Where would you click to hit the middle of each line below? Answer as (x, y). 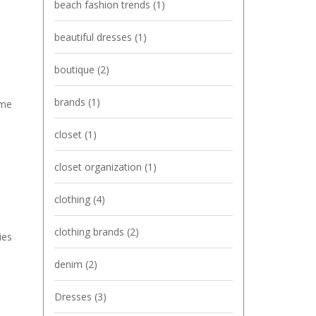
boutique (76, 69)
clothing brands (91, 232)
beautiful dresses (95, 37)
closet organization (99, 167)
